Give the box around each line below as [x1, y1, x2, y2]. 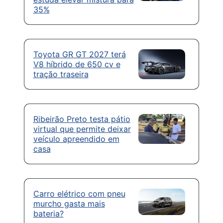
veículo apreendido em [33, 133, 119, 144]
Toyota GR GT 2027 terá [33, 49, 126, 59]
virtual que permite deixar [33, 123, 131, 134]
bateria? [33, 208, 64, 219]
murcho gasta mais [33, 198, 105, 209]
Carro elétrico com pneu [33, 188, 125, 199]
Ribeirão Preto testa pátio [33, 113, 130, 124]
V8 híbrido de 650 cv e [33, 59, 120, 69]
